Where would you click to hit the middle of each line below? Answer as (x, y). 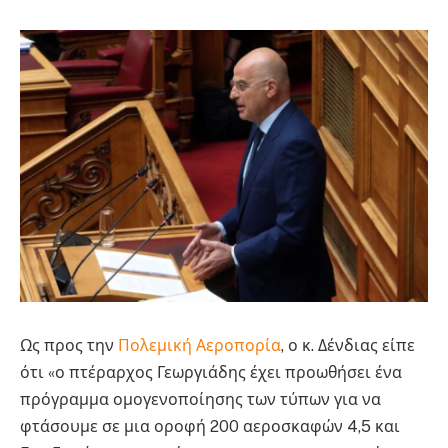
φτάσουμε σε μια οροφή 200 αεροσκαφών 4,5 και (210, 427)
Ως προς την (69, 346)
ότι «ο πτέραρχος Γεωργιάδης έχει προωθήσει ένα (211, 373)
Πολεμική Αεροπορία (199, 346)
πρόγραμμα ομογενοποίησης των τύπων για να (200, 400)
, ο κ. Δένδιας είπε (348, 346)
